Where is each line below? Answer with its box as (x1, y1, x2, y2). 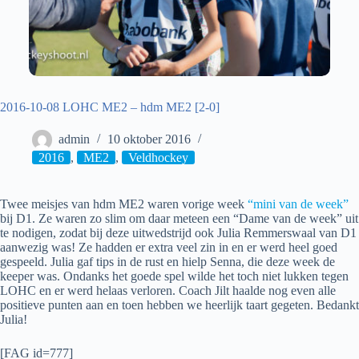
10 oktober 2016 (107, 132, 191, 147)
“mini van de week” (248, 197, 349, 212)
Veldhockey (128, 151, 188, 165)
